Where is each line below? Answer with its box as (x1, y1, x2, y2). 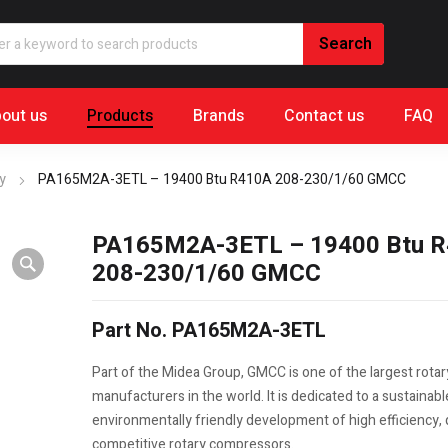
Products (87, 104, 153, 129)
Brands (193, 104, 244, 129)
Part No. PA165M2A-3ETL (91, 316, 326, 346)
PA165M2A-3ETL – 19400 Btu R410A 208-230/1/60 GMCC (38, 169, 406, 191)
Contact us (284, 104, 364, 129)
